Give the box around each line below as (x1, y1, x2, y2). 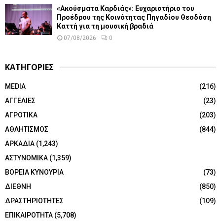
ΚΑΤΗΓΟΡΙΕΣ (5, 62, 54, 73)
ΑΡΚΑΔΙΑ (5, 140, 35, 148)
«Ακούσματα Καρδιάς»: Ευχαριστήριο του (57, 4, 194, 13)
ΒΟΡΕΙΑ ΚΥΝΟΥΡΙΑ (5, 168, 64, 177)
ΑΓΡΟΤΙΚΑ (5, 111, 37, 119)
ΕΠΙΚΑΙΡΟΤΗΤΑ (5, 211, 53, 220)
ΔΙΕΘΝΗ (5, 183, 31, 191)
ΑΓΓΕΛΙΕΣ (5, 97, 36, 105)
